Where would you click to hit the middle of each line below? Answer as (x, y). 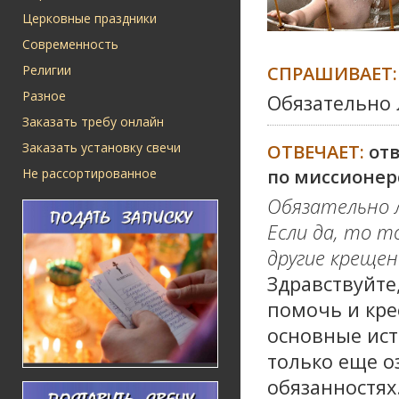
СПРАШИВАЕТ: (332, 73)
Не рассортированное (90, 173)
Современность (70, 44)
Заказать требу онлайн (93, 122)
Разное (44, 96)
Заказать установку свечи (102, 147)
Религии (47, 70)
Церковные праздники (90, 18)
